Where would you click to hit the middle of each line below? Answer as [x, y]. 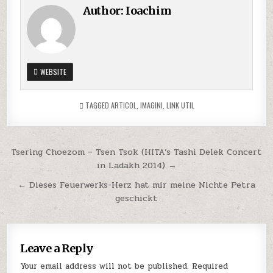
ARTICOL [123, 105]
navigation [53, 170]
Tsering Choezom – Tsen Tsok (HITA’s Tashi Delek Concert [136, 151]
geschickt [136, 198]
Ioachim [149, 10]
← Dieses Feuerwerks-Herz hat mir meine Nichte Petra [136, 184]
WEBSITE [53, 71]
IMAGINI [151, 105]
